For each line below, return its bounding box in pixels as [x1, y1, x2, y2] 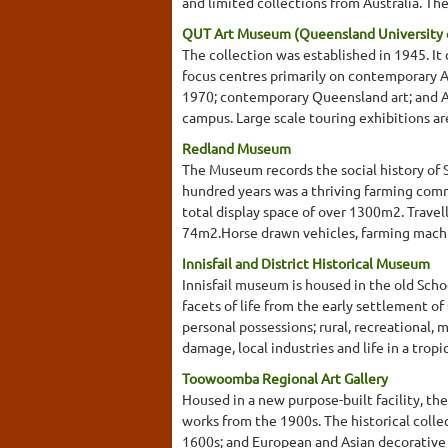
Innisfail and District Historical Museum [182, 253, 430, 272]
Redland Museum [182, 138, 291, 157]
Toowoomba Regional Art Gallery [182, 368, 388, 387]
